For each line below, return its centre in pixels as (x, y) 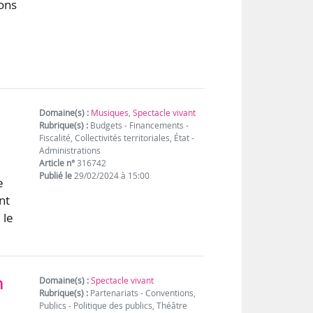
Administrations (70, 151)
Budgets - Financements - (139, 126)
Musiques (110, 113)
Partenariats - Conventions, (142, 293)
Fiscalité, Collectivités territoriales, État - (117, 138)
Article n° (57, 163)
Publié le (56, 176)
